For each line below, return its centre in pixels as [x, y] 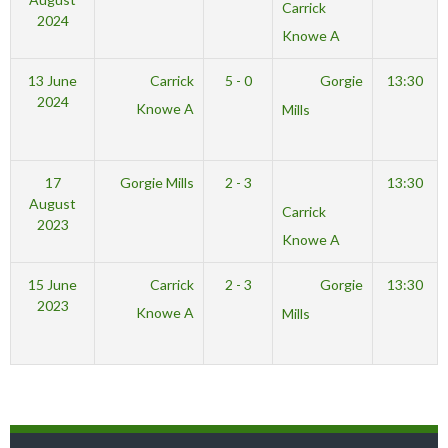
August [52, 203]
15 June [52, 284]
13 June [52, 80]
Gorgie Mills [157, 182]
